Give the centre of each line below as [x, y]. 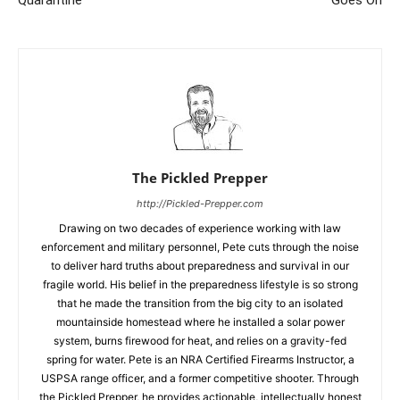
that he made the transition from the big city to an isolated [200, 303]
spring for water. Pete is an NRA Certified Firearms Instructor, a [200, 359]
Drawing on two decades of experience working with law [200, 228]
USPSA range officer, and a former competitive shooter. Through [200, 378]
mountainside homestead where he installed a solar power [200, 322]
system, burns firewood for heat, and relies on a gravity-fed [200, 341]
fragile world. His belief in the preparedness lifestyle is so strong [200, 284]
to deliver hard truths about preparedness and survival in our [200, 266]
